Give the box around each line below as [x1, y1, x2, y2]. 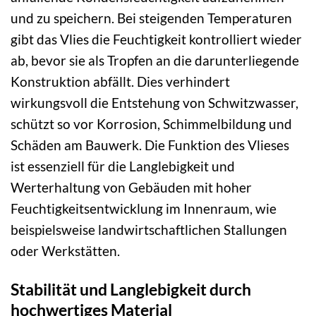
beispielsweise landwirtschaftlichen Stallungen [11, 221, 287, 238]
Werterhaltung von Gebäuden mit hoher [11, 178, 252, 195]
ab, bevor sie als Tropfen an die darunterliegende [11, 51, 299, 68]
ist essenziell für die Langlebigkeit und [11, 157, 235, 174]
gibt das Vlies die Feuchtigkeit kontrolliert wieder [11, 30, 302, 47]
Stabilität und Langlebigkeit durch [11, 279, 251, 299]
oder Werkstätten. [11, 242, 120, 259]
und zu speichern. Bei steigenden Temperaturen [11, 9, 292, 26]
